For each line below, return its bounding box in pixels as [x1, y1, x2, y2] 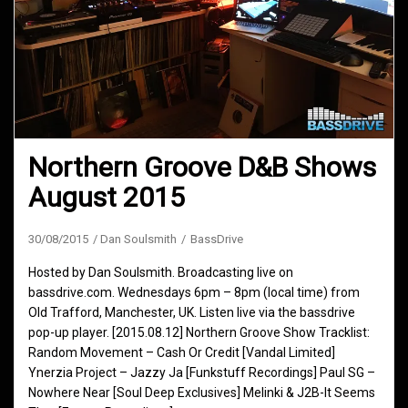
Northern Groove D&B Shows [28, 151, 376, 184]
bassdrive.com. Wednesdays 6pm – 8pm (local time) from [28, 285, 360, 301]
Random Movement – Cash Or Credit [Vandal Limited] [28, 345, 335, 361]
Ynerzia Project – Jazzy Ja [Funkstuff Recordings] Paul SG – [28, 365, 375, 381]
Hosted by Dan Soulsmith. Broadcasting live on [28, 265, 293, 280]
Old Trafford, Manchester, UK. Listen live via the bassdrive [28, 305, 355, 321]
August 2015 [28, 181, 185, 214]
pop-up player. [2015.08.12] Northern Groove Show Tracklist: [28, 325, 370, 341]
